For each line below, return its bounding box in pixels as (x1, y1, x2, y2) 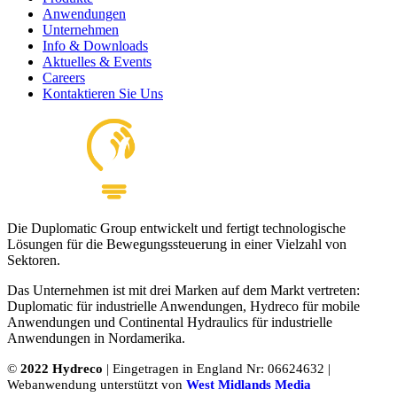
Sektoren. (7, 252, 60, 268)
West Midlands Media (186, 377, 311, 392)
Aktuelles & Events (43, 53, 152, 69)
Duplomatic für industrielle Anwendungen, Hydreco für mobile (7, 298, 360, 314)
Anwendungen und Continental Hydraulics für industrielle (7, 314, 332, 330)
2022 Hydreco (20, 361, 103, 376)
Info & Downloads (43, 37, 148, 53)
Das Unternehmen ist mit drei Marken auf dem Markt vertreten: (7, 282, 360, 298)
